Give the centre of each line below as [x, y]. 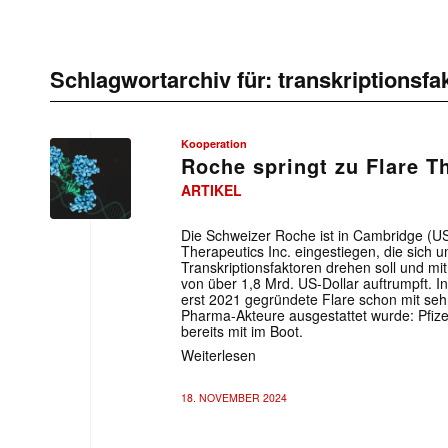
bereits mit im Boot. [242, 331]
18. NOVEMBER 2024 [234, 397]
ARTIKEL [211, 190]
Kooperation [214, 143]
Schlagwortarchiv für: [164, 79]
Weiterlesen [218, 354]
